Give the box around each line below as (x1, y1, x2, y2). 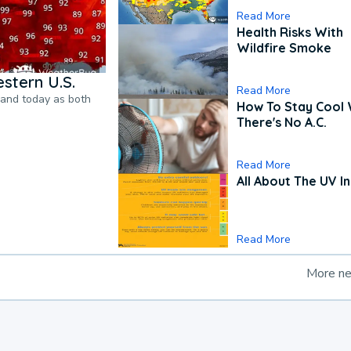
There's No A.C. (237, 114, 327, 131)
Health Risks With (237, 24, 344, 41)
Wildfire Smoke (237, 40, 332, 56)
